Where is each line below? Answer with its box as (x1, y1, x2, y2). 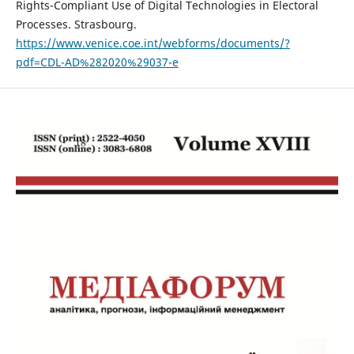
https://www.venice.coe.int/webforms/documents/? (15, 36, 290, 51)
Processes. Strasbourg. (15, 17, 137, 32)
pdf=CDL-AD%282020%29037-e (15, 55, 179, 70)
